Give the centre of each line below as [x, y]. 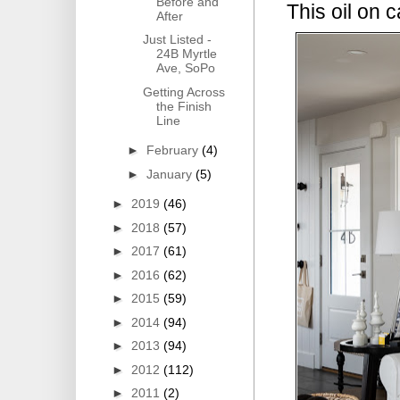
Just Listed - [177, 40]
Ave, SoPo [185, 68]
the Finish [183, 106]
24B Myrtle [186, 54]
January [171, 174]
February [174, 150]
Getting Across [183, 92]
